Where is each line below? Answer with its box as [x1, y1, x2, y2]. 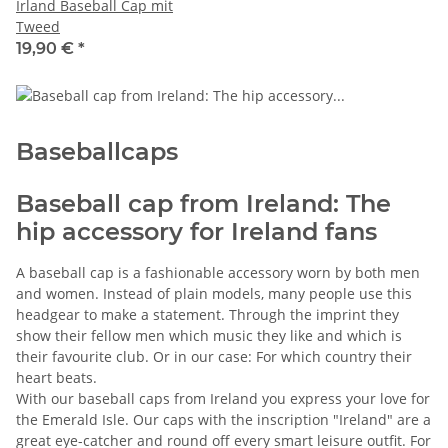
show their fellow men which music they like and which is [16, 325, 402, 345]
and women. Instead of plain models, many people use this [16, 283, 412, 303]
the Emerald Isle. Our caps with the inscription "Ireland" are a [16, 409, 431, 429]
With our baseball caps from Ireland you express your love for [16, 388, 430, 408]
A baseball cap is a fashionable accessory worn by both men [16, 262, 420, 282]
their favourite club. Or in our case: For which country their [16, 346, 412, 366]
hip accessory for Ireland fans [16, 216, 377, 246]
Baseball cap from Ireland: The [16, 188, 391, 218]
